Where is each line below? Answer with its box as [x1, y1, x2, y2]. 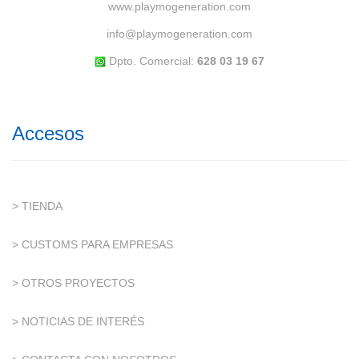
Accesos [12, 122, 84, 144]
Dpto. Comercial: [109, 54, 194, 67]
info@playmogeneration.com [107, 26, 252, 40]
